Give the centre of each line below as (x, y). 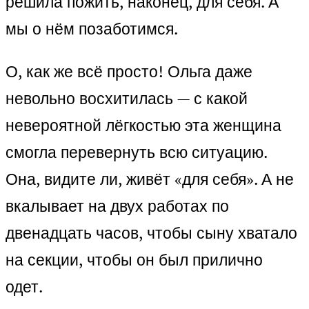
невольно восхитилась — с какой (127, 99)
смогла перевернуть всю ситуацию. (136, 152)
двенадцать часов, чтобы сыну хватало (151, 233)
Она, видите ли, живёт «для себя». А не (150, 179)
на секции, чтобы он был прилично (134, 260)
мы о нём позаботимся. (92, 29)
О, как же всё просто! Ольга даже (129, 72)
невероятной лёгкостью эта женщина (143, 126)
